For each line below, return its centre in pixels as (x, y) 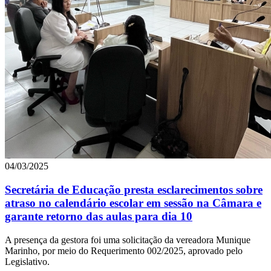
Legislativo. (27, 261)
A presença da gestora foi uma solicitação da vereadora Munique (128, 240)
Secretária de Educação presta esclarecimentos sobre (134, 190)
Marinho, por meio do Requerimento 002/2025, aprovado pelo (124, 250)
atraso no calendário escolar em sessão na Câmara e (133, 203)
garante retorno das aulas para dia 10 (99, 217)
